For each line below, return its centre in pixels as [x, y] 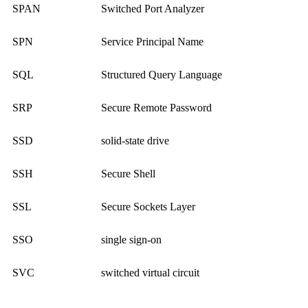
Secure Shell [128, 174]
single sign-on [131, 240]
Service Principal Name [152, 42]
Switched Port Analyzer [153, 9]
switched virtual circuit [150, 273]
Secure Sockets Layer [148, 207]
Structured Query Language [162, 75]
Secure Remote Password [156, 108]
